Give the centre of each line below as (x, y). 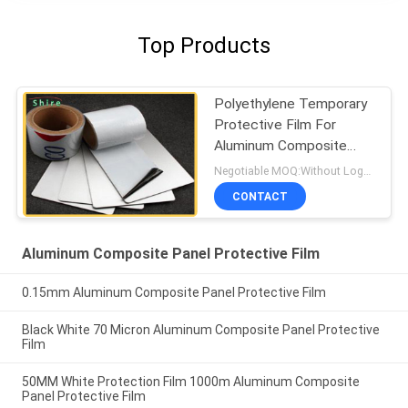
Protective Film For (275, 124)
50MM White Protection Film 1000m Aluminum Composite (190, 382)
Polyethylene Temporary (291, 103)
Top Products (204, 45)
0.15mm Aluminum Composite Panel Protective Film (173, 293)
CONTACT (260, 196)
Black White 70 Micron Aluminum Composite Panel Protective (200, 330)
